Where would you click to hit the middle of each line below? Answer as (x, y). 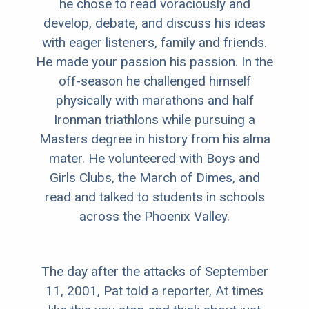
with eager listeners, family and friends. (154, 43)
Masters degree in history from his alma (154, 139)
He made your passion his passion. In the (154, 62)
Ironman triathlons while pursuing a (154, 120)
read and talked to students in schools (154, 197)
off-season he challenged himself (154, 81)
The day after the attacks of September (154, 272)
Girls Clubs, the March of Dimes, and (154, 178)
